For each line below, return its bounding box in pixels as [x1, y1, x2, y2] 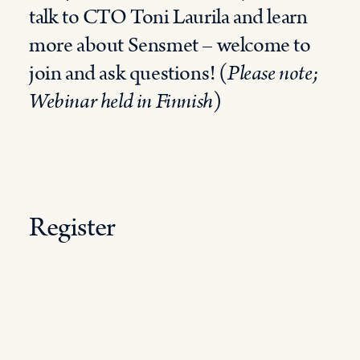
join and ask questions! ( [29, 59, 228, 88]
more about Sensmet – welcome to [29, 31, 311, 60]
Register [29, 208, 116, 247]
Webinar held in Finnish [29, 87, 213, 117]
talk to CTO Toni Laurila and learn [29, 2, 308, 32]
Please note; [227, 59, 319, 88]
